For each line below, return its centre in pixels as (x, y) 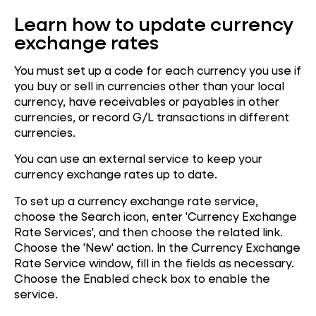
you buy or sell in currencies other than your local (149, 85)
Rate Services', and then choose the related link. (148, 231)
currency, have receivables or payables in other (147, 101)
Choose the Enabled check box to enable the (142, 278)
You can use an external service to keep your (138, 159)
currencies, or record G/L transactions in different (152, 116)
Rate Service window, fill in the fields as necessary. (154, 262)
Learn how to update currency (154, 23)
